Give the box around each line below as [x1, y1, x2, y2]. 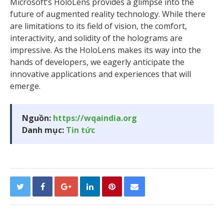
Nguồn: [22, 112, 53, 123]
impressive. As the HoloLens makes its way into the [10, 44, 201, 55]
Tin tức [66, 124, 95, 135]
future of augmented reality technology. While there [10, 8, 205, 19]
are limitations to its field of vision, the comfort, [10, 20, 187, 31]
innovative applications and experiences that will [10, 68, 191, 79]
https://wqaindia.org [53, 112, 137, 123]
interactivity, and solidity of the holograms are [10, 32, 182, 43]
